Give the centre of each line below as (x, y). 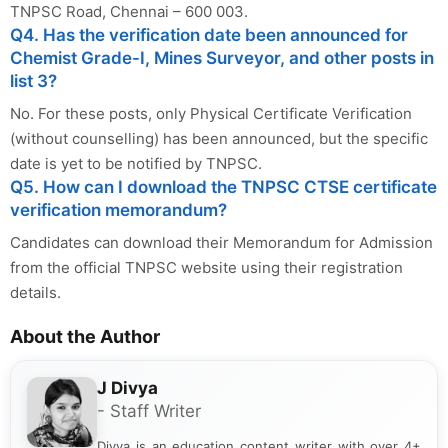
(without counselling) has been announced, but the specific (219, 139)
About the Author (85, 337)
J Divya (127, 388)
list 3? (33, 81)
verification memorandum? (118, 210)
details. (35, 293)
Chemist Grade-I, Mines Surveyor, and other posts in (222, 58)
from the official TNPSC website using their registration (206, 268)
